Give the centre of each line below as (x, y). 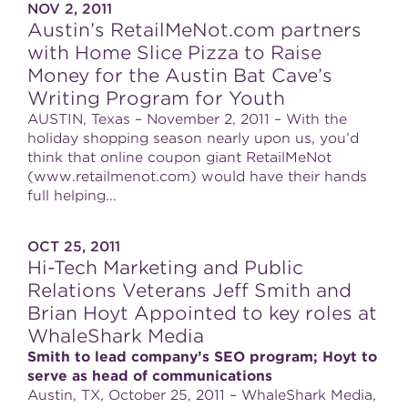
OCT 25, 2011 (74, 247)
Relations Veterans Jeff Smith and (189, 291)
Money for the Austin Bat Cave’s (180, 76)
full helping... (72, 196)
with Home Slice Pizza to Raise (174, 53)
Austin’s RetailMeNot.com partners (194, 30)
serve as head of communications (150, 376)
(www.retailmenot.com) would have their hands (197, 177)
